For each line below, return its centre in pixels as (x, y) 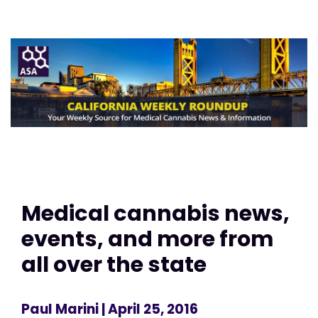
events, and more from (147, 238)
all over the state (114, 264)
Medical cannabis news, (155, 213)
